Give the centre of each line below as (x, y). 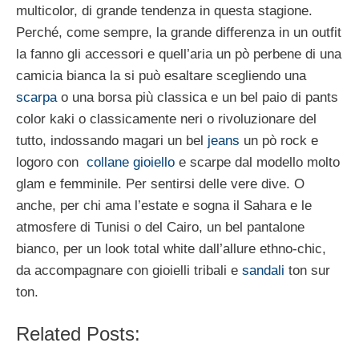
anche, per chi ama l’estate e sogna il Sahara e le (164, 205)
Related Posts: (78, 334)
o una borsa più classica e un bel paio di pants (198, 97)
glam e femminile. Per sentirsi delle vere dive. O (160, 184)
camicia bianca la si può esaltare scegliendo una (161, 75)
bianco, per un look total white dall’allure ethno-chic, (171, 248)
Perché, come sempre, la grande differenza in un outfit (179, 32)
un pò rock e (279, 140)
